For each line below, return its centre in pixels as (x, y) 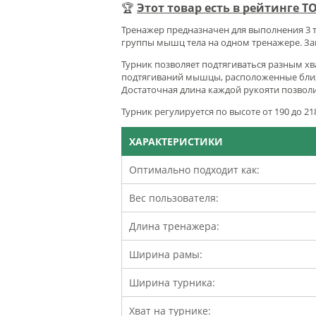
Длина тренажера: (174, 226)
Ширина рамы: (166, 254)
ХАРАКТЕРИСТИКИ (176, 141)
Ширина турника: (172, 282)
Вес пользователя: (174, 197)
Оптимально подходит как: (194, 169)
